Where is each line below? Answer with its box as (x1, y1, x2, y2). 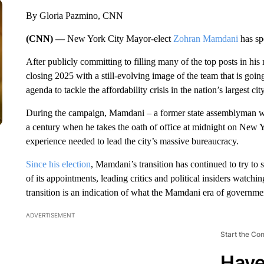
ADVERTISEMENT (25, 212, 75, 219)
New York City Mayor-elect (67, 34, 173, 44)
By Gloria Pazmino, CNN (25, 11, 123, 21)
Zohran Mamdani (173, 34, 238, 44)
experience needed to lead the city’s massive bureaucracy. (25, 136, 239, 146)
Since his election (25, 159, 91, 169)
